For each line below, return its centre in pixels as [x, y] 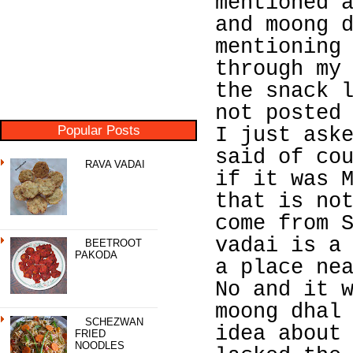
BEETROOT [114, 243]
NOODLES [100, 345]
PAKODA [97, 255]
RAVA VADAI [115, 165]
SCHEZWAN [115, 321]
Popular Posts [98, 130]
